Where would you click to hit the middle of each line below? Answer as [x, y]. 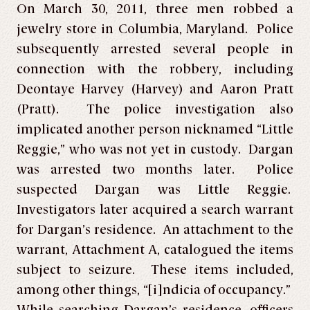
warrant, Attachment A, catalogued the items [155, 250]
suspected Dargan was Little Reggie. [155, 190]
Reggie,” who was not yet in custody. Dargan [155, 149]
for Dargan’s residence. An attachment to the [155, 230]
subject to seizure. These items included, [155, 270]
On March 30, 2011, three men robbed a [155, 9]
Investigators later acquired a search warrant [155, 210]
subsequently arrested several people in [155, 49]
